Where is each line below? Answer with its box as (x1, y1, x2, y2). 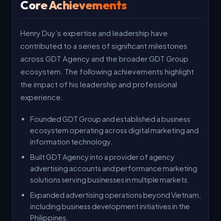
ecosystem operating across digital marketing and (30, 126, 199, 135)
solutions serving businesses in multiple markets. (30, 175, 189, 184)
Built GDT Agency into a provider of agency (30, 152, 175, 161)
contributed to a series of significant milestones (20, 41, 187, 50)
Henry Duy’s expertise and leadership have (20, 28, 168, 37)
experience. (20, 92, 63, 102)
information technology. (30, 137, 112, 146)
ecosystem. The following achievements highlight (20, 67, 194, 76)
